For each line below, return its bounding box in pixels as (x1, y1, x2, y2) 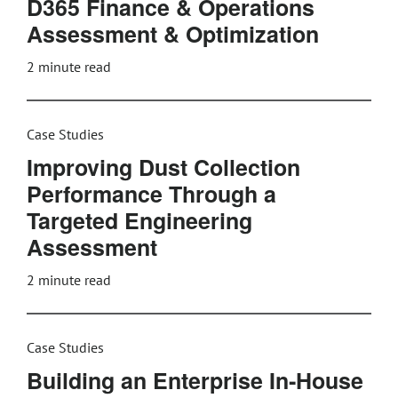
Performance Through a (27, 178, 276, 210)
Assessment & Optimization (27, 18, 319, 50)
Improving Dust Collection (27, 151, 300, 183)
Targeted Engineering (27, 204, 252, 236)
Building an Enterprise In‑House (27, 364, 363, 396)
